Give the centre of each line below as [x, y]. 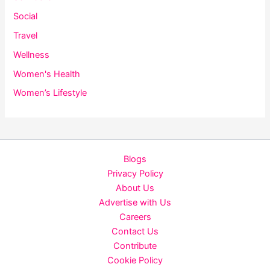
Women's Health [47, 74]
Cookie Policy [135, 261]
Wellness [32, 55]
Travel [26, 35]
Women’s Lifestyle [50, 93]
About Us [135, 188]
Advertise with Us [135, 203]
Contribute [135, 246]
